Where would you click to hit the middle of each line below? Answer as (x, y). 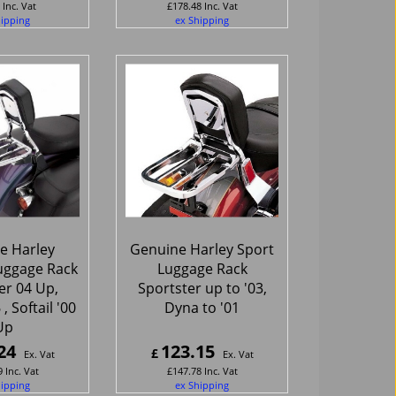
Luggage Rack (202, 268)
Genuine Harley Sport (202, 249)
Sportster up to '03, (202, 288)
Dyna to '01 (202, 307)
